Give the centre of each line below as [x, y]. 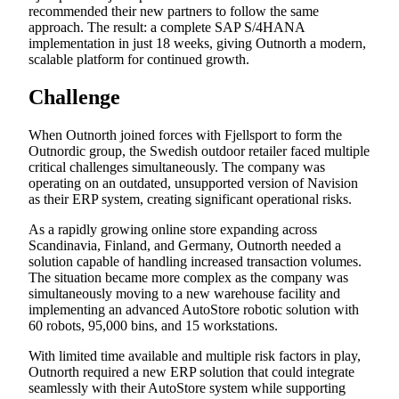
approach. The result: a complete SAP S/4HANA [167, 27]
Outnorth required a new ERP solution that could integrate [191, 371]
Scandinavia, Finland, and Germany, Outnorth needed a [185, 245]
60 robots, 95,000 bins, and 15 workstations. [153, 325]
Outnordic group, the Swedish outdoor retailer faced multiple [199, 151]
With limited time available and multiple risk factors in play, [195, 355]
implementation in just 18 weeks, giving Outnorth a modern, [197, 43]
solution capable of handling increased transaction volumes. [195, 261]
